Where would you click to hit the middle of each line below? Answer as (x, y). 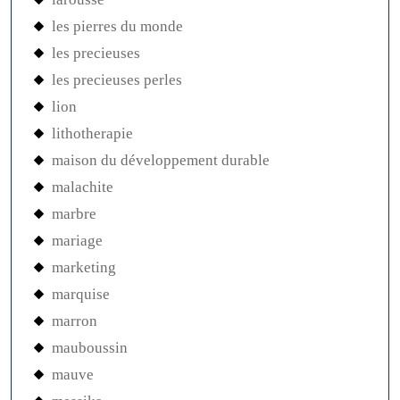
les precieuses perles (117, 79)
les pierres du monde (117, 26)
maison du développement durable (161, 160)
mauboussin (90, 347)
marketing (84, 267)
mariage (77, 240)
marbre (74, 213)
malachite (83, 187)
